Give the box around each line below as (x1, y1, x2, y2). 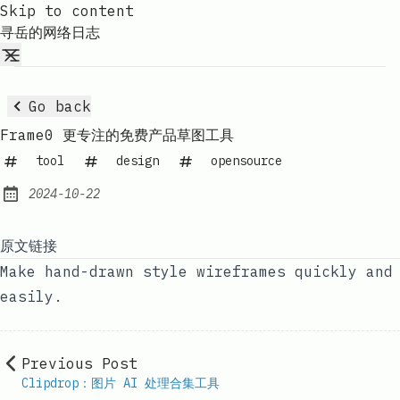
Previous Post (21, 354, 137, 373)
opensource (211, 152, 282, 169)
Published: (7, 194, 96, 212)
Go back (29, 96, 91, 115)
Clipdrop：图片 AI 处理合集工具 (21, 375, 220, 392)
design (116, 152, 159, 169)
